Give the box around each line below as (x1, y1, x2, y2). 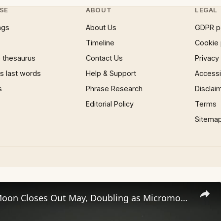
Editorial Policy (86, 100, 134, 108)
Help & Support (86, 69, 137, 77)
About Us (86, 23, 117, 32)
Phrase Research (86, 84, 143, 93)
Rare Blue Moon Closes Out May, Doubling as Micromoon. (181, 192, 187, 204)
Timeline (86, 38, 115, 47)
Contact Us (86, 54, 123, 62)
